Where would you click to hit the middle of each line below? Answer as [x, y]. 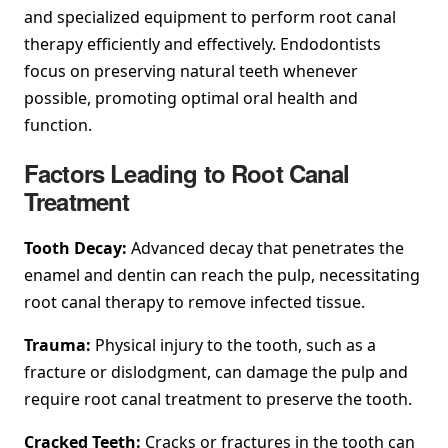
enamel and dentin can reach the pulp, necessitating [222, 274]
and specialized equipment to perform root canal [210, 16]
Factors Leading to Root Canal [187, 172]
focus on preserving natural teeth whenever [191, 70]
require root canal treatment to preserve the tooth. [218, 398]
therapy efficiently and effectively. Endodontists [202, 43]
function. [58, 124]
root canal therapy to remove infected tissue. [194, 301]
